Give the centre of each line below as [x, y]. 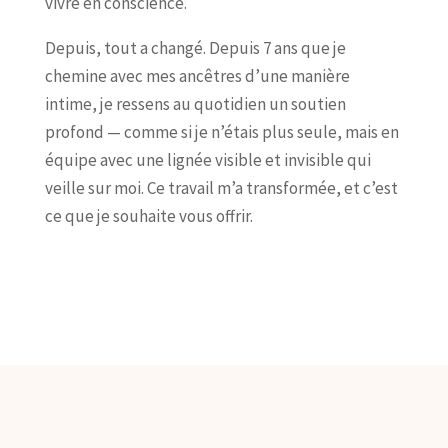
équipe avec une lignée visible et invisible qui [207, 160]
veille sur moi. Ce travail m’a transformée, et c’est [221, 188]
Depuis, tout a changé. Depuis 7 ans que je [195, 48]
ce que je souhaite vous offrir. [148, 216]
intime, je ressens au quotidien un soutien [195, 104]
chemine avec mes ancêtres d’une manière [197, 76]
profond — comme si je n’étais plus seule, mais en [221, 132]
